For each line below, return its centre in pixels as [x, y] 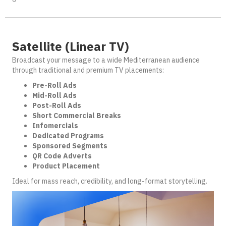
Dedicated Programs [68, 136]
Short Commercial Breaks [77, 116]
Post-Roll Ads [57, 105]
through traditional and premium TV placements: [88, 70]
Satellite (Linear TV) [71, 46]
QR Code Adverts [62, 156]
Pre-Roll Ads [54, 85]
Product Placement [66, 166]
